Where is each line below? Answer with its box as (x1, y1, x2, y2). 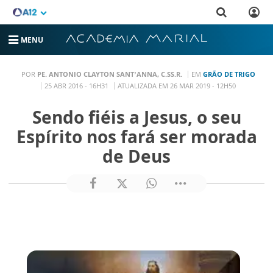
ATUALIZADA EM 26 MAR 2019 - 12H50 (117, 80, 236, 90)
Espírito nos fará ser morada (16, 125, 257, 149)
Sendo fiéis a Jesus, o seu (32, 105, 241, 129)
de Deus (102, 144, 171, 168)
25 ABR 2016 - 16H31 (44, 80, 108, 90)
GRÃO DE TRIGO (202, 69, 255, 79)
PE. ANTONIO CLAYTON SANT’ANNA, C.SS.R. (37, 69, 182, 79)
